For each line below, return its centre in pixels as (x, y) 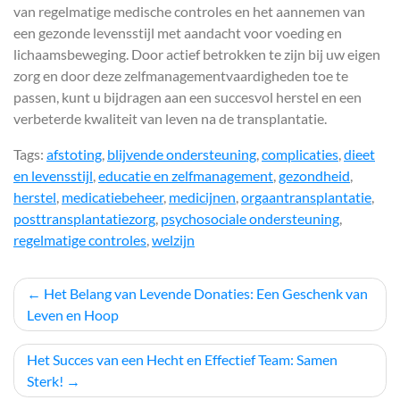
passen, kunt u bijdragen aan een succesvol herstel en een (187, 97)
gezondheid (314, 175)
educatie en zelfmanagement (186, 175)
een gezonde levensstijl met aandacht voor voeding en (178, 33)
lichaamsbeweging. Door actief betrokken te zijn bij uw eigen (197, 54)
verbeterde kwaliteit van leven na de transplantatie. (170, 118)
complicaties (300, 154)
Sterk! (45, 381)
